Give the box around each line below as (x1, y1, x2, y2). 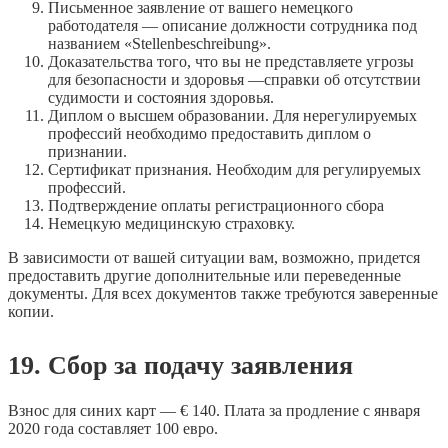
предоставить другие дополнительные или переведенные (8, 266, 401, 284)
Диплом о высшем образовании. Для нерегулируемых (48, 106, 417, 124)
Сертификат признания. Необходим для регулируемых (48, 160, 421, 178)
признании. (48, 142, 127, 160)
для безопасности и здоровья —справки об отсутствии (48, 70, 421, 88)
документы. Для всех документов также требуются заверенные (8, 284, 438, 302)
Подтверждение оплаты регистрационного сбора (48, 196, 384, 214)
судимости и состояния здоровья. (48, 88, 274, 106)
